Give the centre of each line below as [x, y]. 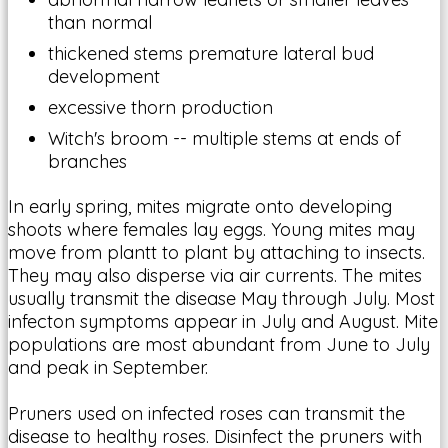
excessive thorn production [160, 107]
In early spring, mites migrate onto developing [200, 206]
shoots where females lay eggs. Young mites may [211, 229]
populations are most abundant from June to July [219, 344]
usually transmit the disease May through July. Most [221, 298]
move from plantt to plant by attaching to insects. [216, 252]
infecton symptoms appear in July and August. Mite [223, 321]
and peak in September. [108, 367]
